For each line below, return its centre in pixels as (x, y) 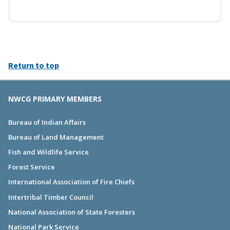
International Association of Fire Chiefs (71, 182)
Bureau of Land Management (56, 137)
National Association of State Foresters (72, 212)
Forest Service (32, 167)
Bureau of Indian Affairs (47, 122)
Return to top (34, 65)
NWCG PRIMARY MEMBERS (55, 99)
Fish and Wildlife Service (49, 152)
